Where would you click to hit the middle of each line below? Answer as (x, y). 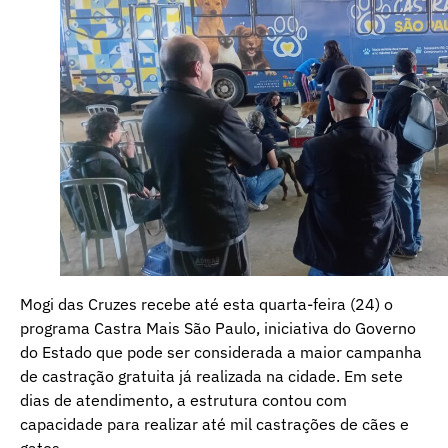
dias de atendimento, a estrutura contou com (183, 400)
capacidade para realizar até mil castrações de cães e (214, 424)
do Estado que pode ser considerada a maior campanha (221, 352)
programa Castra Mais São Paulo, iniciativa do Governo (218, 328)
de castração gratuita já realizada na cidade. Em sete (211, 376)
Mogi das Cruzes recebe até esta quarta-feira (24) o (206, 304)
